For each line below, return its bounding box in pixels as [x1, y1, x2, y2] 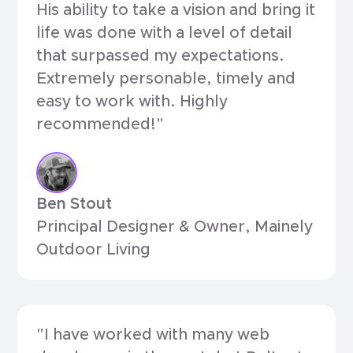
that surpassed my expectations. [36, 48, 285, 65]
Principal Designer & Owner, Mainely [36, 218, 314, 235]
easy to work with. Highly [36, 94, 229, 110]
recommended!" [36, 117, 165, 133]
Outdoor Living [36, 241, 151, 258]
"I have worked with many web [36, 326, 270, 343]
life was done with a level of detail [36, 25, 293, 42]
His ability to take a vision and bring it [36, 2, 316, 19]
